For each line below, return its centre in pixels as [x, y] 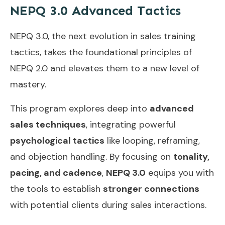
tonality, [191, 156]
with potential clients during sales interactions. [108, 205]
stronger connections [151, 189]
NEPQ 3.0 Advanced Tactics [95, 11]
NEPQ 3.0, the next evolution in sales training [103, 36]
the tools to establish [57, 189]
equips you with [180, 173]
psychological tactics [57, 140]
